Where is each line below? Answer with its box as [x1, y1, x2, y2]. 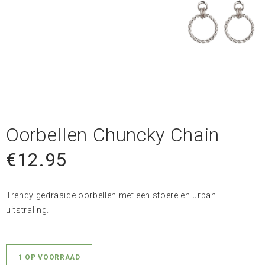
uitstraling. [6, 205, 49, 215]
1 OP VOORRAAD [18, 253, 80, 261]
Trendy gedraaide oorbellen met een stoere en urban [6, 190, 216, 200]
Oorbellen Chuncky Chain [6, 123, 219, 146]
